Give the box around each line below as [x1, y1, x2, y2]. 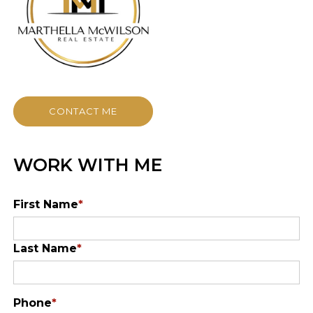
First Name [13, 198, 78, 211]
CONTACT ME [48, 105, 117, 117]
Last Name [13, 242, 77, 255]
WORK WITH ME [13, 154, 162, 175]
